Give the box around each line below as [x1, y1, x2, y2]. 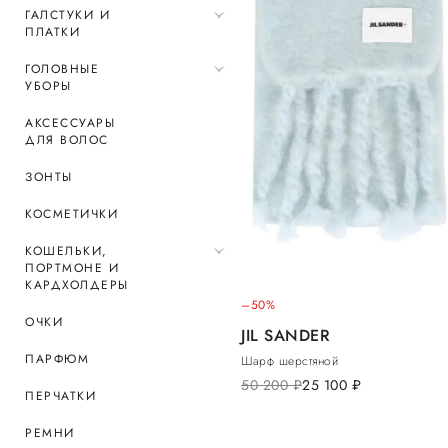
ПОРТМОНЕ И [25, 259, 119, 277]
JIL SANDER [241, 324, 330, 348]
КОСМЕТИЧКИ [25, 205, 118, 223]
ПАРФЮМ [25, 350, 89, 368]
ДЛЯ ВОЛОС [25, 131, 109, 149]
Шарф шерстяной [241, 352, 338, 371]
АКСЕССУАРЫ [25, 114, 115, 132]
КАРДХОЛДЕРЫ [25, 276, 129, 294]
